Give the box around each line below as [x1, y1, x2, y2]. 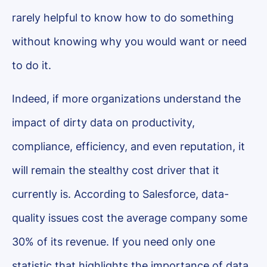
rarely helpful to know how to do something [12, 11, 234, 24]
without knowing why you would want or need [12, 35, 247, 48]
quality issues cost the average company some [12, 212, 247, 224]
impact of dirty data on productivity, [12, 116, 195, 129]
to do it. [12, 59, 51, 72]
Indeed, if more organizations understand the [12, 92, 241, 105]
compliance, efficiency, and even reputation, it [12, 140, 245, 153]
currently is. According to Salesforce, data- [12, 188, 229, 200]
